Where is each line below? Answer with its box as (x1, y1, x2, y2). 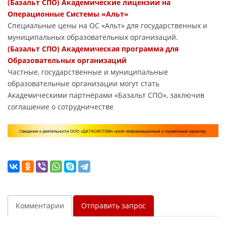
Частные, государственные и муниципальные (8, 67, 168, 77)
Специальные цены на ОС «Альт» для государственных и (8, 20, 207, 30)
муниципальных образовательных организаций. (8, 32, 178, 42)
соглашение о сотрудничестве (8, 101, 114, 111)
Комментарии (16, 201, 64, 211)
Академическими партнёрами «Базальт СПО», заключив (8, 90, 204, 100)
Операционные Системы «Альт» (8, 9, 129, 19)
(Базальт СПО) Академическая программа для (8, 43, 179, 53)
